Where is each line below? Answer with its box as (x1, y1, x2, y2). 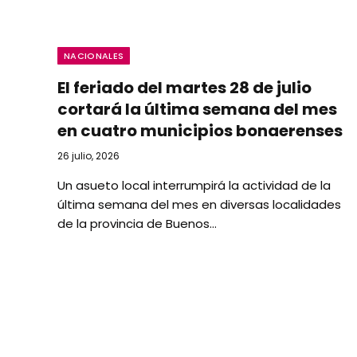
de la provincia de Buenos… (57, 214, 217, 232)
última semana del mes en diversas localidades (57, 195, 341, 213)
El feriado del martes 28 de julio (57, 76, 312, 99)
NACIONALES (64, 49, 124, 62)
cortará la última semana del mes (57, 97, 337, 120)
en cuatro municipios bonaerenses (57, 119, 343, 142)
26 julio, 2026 (57, 148, 120, 163)
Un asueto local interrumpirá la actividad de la (57, 176, 331, 194)
